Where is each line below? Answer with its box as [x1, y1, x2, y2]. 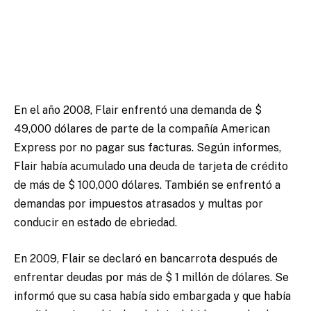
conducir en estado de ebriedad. [14, 216, 177, 230]
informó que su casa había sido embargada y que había [14, 289, 291, 303]
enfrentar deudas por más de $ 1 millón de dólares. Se [14, 270, 289, 284]
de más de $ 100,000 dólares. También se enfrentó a [14, 178, 280, 192]
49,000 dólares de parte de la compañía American [14, 122, 270, 136]
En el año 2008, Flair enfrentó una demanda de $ [14, 103, 262, 117]
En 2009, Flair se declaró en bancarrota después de [14, 251, 278, 265]
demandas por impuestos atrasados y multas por [14, 197, 263, 211]
